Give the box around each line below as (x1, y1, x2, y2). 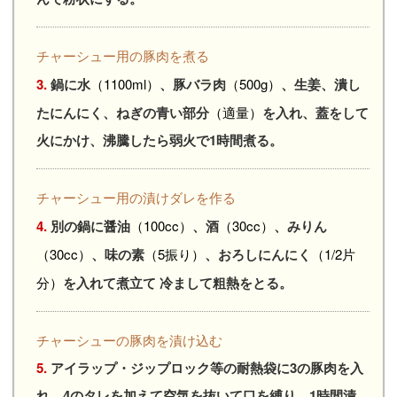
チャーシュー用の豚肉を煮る (36, 45, 210, 65)
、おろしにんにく (205, 244, 312, 264)
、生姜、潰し (281, 74, 362, 94)
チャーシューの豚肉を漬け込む (36, 330, 223, 349)
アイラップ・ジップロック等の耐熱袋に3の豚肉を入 (51, 357, 364, 378)
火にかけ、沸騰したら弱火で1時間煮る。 (36, 129, 284, 150)
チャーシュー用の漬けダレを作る (36, 187, 237, 206)
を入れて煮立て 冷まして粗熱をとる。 (63, 272, 293, 292)
